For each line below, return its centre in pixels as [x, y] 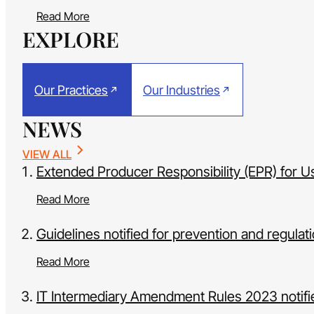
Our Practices [71, 90]
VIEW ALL [47, 155]
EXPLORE [71, 40]
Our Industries [182, 90]
